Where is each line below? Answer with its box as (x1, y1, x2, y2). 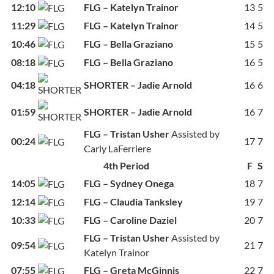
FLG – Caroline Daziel (84, 214, 177, 226)
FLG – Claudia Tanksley (84, 196, 183, 208)
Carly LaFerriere (84, 143, 151, 155)
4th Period (103, 160, 149, 172)
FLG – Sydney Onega (84, 177, 174, 190)
